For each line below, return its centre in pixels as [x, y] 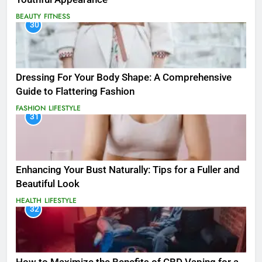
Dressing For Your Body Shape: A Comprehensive [124, 78]
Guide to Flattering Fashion [75, 92]
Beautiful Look [48, 184]
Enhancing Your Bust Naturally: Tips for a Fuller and [128, 170]
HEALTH [29, 201]
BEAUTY [28, 16]
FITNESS [57, 16]
